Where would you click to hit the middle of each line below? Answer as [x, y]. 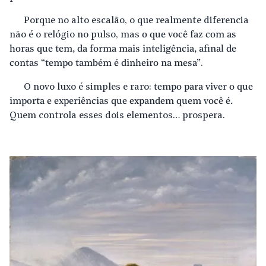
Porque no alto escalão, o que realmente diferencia [136, 21]
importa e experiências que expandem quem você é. [121, 102]
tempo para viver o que [203, 88]
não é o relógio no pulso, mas [76, 35]
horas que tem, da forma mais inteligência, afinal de [123, 50]
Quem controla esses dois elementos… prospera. [117, 116]
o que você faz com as [189, 35]
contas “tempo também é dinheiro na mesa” [105, 64]
